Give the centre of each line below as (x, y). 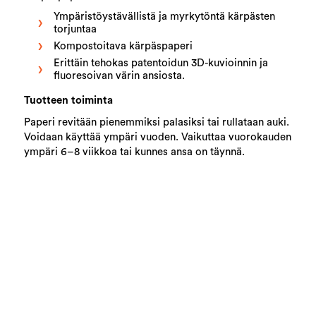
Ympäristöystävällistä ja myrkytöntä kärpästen (165, 16)
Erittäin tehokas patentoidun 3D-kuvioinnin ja (161, 63)
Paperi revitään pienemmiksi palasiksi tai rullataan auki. (157, 122)
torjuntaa (75, 29)
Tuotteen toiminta (69, 100)
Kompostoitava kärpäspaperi (123, 46)
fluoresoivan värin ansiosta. (120, 75)
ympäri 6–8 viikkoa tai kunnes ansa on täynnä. (135, 152)
